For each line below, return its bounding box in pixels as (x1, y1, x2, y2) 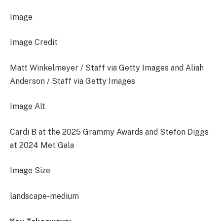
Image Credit (10, 37, 58, 47)
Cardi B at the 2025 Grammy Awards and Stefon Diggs (10, 127, 209, 137)
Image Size (10, 166, 50, 176)
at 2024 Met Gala (10, 140, 74, 150)
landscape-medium (10, 191, 79, 201)
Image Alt (10, 102, 45, 111)
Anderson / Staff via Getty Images (10, 76, 135, 86)
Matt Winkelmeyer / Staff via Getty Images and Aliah (10, 63, 204, 73)
